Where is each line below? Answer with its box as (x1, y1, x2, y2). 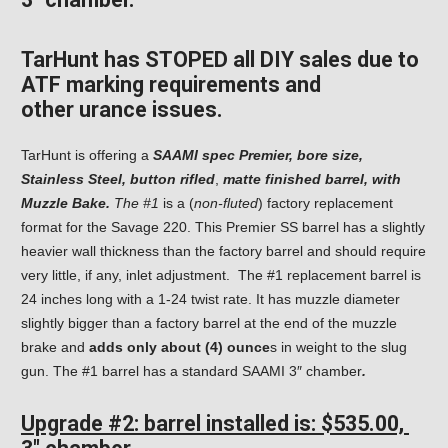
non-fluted (194, 195, 258, 212)
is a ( (159, 195, 194, 212)
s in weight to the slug (270, 339, 407, 356)
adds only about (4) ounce (89, 339, 270, 356)
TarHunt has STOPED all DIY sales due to (21, 47, 419, 73)
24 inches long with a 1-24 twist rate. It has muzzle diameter (21, 291, 400, 308)
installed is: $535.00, (206, 411, 409, 437)
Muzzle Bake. (21, 195, 114, 212)
